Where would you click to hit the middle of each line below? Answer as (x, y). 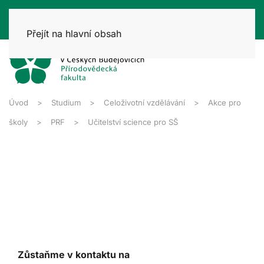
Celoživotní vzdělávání (144, 102)
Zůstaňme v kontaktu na (74, 254)
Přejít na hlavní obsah (74, 34)
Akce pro (225, 102)
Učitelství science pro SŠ (133, 122)
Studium (66, 102)
